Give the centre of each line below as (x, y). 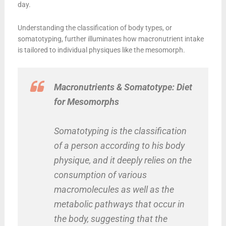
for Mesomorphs (86, 101)
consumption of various (100, 175)
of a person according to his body (119, 145)
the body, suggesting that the (110, 218)
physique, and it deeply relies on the (123, 160)
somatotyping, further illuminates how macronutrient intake (110, 39)
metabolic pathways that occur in (119, 204)
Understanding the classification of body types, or (95, 27)
